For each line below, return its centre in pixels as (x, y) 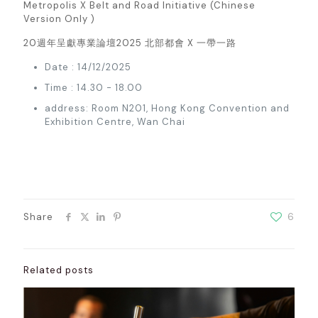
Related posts (59, 270)
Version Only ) (61, 19)
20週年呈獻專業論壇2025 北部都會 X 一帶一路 (131, 43)
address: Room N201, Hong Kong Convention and (167, 109)
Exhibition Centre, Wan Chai (115, 122)
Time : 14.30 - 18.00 (95, 88)
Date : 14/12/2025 (89, 67)
